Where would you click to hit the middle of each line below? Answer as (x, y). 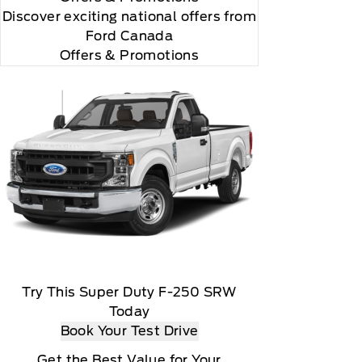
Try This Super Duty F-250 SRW (129, 292)
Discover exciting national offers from (129, 17)
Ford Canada (129, 36)
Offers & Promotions (129, 55)
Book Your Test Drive (129, 331)
